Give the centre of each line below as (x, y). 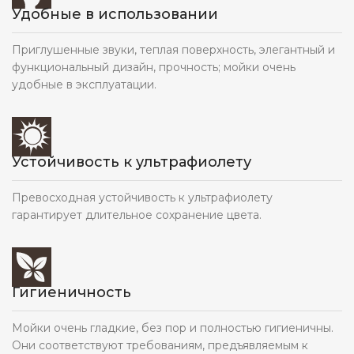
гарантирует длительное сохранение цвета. (137, 215)
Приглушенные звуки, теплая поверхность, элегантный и (173, 49)
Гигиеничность (72, 292)
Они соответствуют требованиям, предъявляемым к (160, 345)
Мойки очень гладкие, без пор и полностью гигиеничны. (173, 328)
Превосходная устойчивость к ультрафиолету (142, 197)
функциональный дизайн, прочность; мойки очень (154, 67)
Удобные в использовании (115, 14)
